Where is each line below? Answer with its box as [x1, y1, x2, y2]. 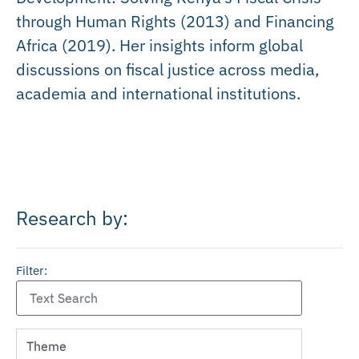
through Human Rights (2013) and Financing [16, 10, 334, 32]
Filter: [16, 263, 47, 279]
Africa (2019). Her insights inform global [16, 34, 303, 56]
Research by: [16, 205, 128, 232]
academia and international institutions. [16, 82, 301, 104]
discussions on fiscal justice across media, [16, 58, 319, 80]
